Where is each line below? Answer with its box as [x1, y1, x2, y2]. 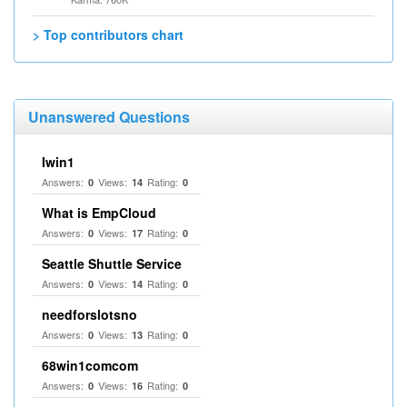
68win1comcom [42, 356, 138, 374]
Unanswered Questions [28, 106, 190, 127]
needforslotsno [42, 305, 137, 323]
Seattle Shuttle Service [42, 254, 182, 273]
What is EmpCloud [42, 203, 156, 222]
